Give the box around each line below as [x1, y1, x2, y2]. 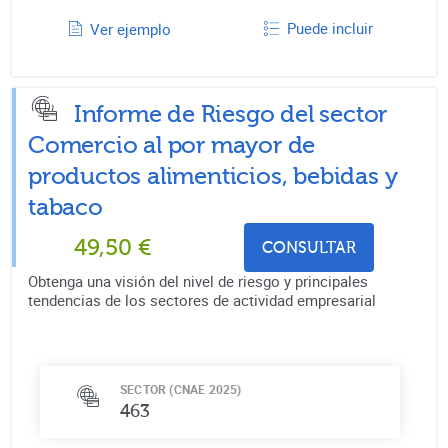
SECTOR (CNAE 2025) [120, 380, 242, 397]
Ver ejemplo [90, 18, 172, 39]
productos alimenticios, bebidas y [28, 162, 398, 190]
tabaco [28, 193, 103, 221]
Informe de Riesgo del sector [73, 100, 388, 128]
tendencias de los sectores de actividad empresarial [28, 289, 376, 310]
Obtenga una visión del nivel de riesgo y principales [28, 270, 368, 291]
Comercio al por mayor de [28, 131, 316, 159]
